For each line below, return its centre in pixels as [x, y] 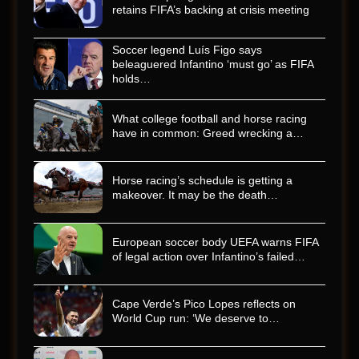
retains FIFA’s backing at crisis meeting [211, 9]
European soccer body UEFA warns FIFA [215, 242]
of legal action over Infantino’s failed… [209, 256]
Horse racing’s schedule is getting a [202, 180]
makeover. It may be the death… [195, 194]
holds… [131, 78]
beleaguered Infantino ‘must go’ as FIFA [213, 64]
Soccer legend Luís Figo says [187, 49]
